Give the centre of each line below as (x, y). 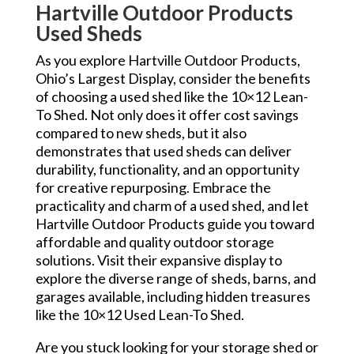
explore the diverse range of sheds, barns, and (175, 278)
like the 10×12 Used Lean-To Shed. (139, 314)
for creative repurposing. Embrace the (153, 187)
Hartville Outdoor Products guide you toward (175, 223)
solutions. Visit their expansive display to (158, 260)
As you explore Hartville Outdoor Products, (168, 60)
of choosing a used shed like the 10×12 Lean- (171, 96)
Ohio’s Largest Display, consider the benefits (173, 78)
